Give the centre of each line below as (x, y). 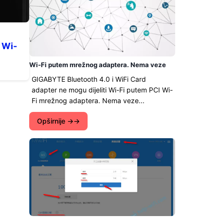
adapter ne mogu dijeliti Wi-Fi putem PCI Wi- (102, 90)
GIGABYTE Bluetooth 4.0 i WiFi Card (89, 79)
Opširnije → (55, 121)
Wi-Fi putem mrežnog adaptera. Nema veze (98, 65)
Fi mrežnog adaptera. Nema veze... (88, 100)
